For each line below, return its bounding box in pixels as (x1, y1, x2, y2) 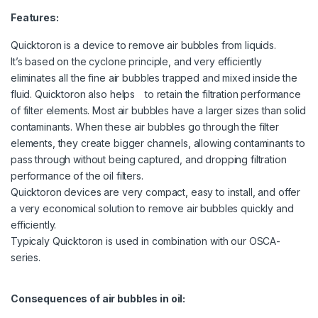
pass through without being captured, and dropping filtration (11, 153, 287, 166)
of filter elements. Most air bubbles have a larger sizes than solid (11, 104, 306, 117)
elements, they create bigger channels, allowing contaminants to (11, 137, 306, 150)
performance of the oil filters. (11, 170, 143, 182)
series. (11, 251, 41, 264)
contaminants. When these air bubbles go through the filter (11, 121, 279, 133)
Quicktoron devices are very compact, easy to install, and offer (11, 186, 301, 199)
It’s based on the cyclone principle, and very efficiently (11, 55, 263, 68)
